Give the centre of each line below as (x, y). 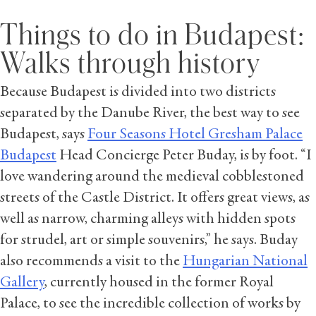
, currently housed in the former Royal (159, 283)
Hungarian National (245, 262)
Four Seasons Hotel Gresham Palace (195, 135)
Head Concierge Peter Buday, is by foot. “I (184, 156)
